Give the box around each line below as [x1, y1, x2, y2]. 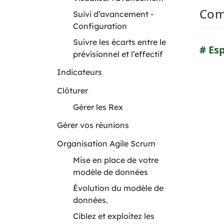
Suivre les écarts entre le [73, 37, 166, 47]
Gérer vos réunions [57, 120, 129, 130]
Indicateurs [57, 67, 102, 77]
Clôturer [57, 85, 88, 95]
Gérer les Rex [73, 102, 123, 112]
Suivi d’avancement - [73, 9, 153, 19]
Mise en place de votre [73, 155, 158, 165]
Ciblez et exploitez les [73, 211, 154, 221]
